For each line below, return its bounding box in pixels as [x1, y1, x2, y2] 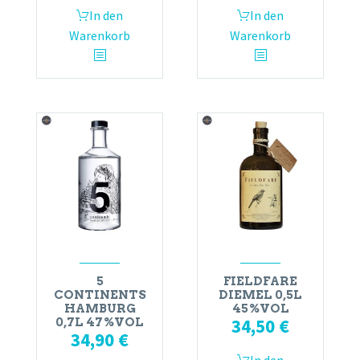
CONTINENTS [53, 288, 146, 303]
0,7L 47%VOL [55, 315, 144, 330]
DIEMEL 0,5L [219, 288, 302, 303]
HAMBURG [63, 301, 136, 317]
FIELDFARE [223, 274, 297, 289]
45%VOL [231, 301, 289, 317]
